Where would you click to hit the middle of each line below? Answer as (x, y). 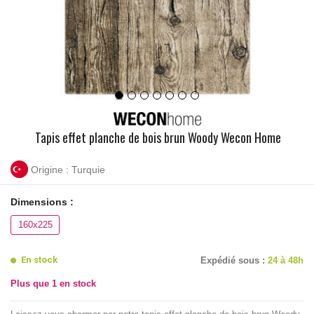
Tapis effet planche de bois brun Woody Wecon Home (158, 138)
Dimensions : (42, 202)
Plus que (31, 284)
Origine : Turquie (68, 169)
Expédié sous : (234, 261)
